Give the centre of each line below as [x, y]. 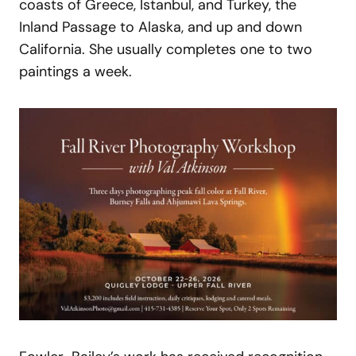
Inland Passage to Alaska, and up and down [161, 27]
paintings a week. [75, 72]
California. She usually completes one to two [166, 50]
